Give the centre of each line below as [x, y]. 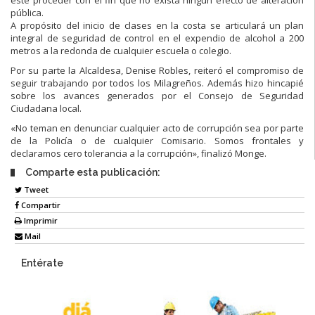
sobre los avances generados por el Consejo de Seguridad [157, 95]
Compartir [40, 205]
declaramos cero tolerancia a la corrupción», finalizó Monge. [139, 153]
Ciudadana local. [46, 108]
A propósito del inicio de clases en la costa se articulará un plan [157, 25]
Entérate [42, 263]
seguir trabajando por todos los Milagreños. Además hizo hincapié [157, 83]
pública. [27, 12]
